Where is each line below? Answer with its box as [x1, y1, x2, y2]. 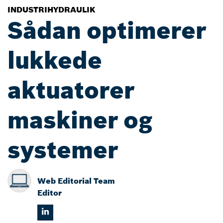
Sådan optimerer [7, 15, 206, 45]
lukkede [7, 45, 102, 75]
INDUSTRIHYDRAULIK [7, 4, 96, 14]
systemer [7, 135, 118, 165]
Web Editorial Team [37, 176, 115, 186]
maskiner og [7, 105, 152, 135]
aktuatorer [7, 75, 134, 105]
